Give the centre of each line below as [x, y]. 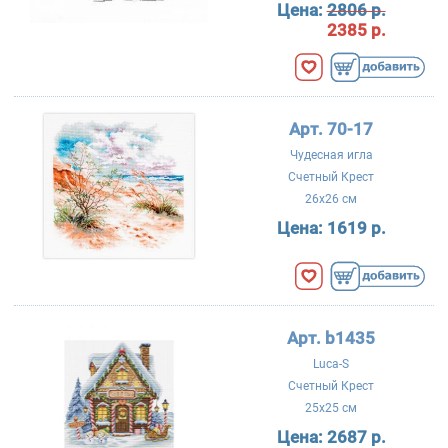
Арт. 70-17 [331, 129]
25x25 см [331, 408]
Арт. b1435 [331, 338]
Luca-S [331, 363]
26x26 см [331, 199]
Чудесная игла [331, 154]
